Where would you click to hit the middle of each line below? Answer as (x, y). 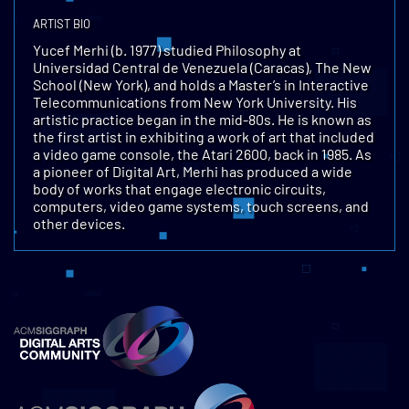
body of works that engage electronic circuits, (179, 189)
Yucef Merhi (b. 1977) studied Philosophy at (167, 50)
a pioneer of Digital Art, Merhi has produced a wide (193, 171)
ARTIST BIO (62, 24)
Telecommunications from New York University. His (195, 102)
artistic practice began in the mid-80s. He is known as (202, 119)
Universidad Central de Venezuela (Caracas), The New (202, 67)
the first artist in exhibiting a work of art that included (204, 136)
